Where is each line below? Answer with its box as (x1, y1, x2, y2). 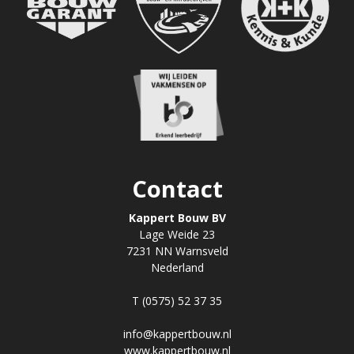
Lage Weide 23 (139, 227, 215, 243)
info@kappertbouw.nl (122, 326, 232, 342)
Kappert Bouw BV (128, 210, 226, 226)
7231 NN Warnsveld (126, 243, 228, 259)
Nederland (150, 260, 204, 276)
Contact (131, 173, 223, 205)
